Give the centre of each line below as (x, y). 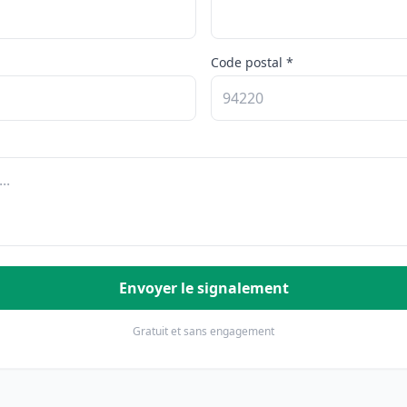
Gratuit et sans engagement (203, 331)
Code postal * (252, 62)
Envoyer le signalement (203, 288)
